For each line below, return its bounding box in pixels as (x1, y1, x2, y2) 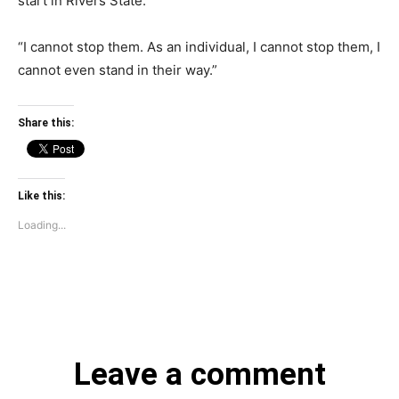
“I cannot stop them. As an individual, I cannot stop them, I (18, 37, 380, 55)
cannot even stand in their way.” (18, 61, 217, 78)
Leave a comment (73, 355, 326, 393)
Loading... (18, 217, 66, 232)
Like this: (18, 189, 65, 202)
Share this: (18, 116, 74, 129)
